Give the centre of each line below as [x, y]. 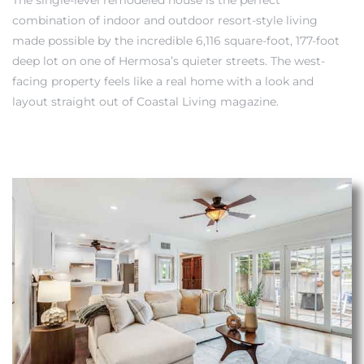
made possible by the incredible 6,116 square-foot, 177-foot [176, 40]
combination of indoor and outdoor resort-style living [165, 20]
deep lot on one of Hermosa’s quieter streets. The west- [169, 61]
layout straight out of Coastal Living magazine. [145, 101]
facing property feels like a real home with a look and [163, 81]
